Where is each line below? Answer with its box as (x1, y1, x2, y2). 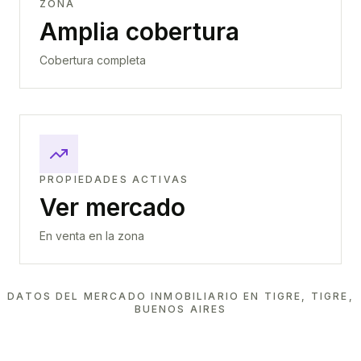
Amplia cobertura (39, 17, 239, 46)
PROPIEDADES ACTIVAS (39, 173, 189, 185)
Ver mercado (39, 193, 185, 222)
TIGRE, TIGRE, (263, 290, 354, 302)
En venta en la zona (39, 229, 144, 243)
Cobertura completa (39, 53, 146, 67)
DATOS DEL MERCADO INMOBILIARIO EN (7, 290, 264, 302)
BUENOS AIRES (134, 303, 227, 315)
